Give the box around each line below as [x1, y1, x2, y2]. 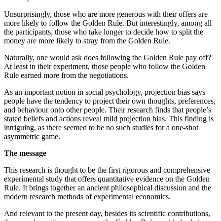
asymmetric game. [4, 132, 60, 141]
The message [4, 148, 46, 157]
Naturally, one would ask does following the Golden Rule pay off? [4, 53, 211, 62]
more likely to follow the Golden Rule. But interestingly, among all [4, 18, 212, 27]
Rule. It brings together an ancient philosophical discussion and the [4, 183, 211, 192]
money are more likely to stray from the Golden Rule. [4, 36, 170, 45]
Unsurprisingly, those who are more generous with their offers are [4, 9, 208, 18]
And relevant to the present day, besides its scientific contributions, [4, 209, 210, 218]
